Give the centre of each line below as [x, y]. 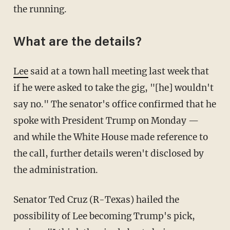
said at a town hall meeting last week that [118, 72]
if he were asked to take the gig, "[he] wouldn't [113, 88]
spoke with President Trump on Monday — [106, 121]
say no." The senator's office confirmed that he [114, 104]
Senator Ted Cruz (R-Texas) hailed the [96, 200]
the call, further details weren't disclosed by [108, 154]
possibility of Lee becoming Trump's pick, [104, 216]
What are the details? [77, 43]
